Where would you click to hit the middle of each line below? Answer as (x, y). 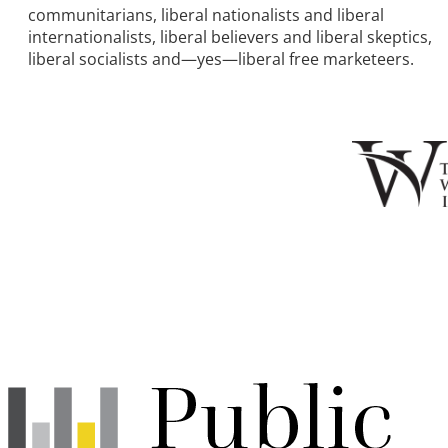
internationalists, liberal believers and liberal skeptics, (230, 36)
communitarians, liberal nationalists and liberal (206, 14)
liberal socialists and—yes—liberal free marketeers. (221, 58)
